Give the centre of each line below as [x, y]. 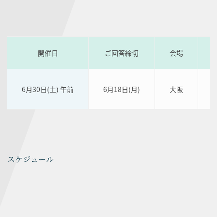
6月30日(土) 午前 [48, 89]
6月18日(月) [122, 89]
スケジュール [31, 159]
